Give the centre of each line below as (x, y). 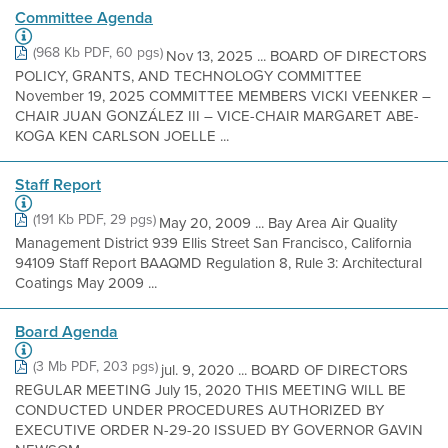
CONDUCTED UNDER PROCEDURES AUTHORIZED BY (199, 410)
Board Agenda (66, 331)
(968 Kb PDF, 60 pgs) (98, 52)
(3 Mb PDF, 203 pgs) (95, 366)
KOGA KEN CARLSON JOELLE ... (122, 136)
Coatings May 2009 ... (86, 283)
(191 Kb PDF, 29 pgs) (94, 219)
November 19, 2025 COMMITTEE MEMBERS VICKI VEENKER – (223, 96)
